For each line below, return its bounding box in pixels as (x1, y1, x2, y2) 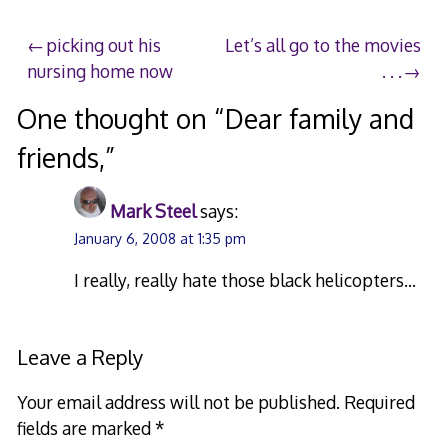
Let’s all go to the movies (224, 34, 421, 57)
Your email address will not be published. (16, 391, 340, 414)
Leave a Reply (16, 343, 143, 370)
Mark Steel (110, 199, 197, 222)
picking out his (46, 34, 162, 57)
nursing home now (27, 60, 174, 83)
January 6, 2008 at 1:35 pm (74, 229, 247, 247)
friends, (16, 140, 105, 174)
